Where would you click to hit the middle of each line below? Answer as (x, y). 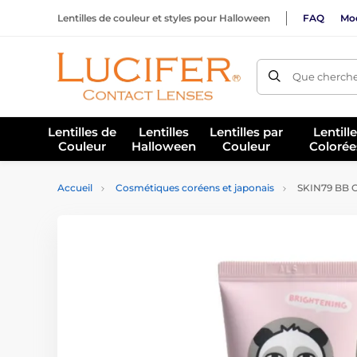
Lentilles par (246, 131)
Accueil (75, 188)
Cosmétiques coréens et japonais (195, 188)
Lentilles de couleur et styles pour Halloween (164, 18)
